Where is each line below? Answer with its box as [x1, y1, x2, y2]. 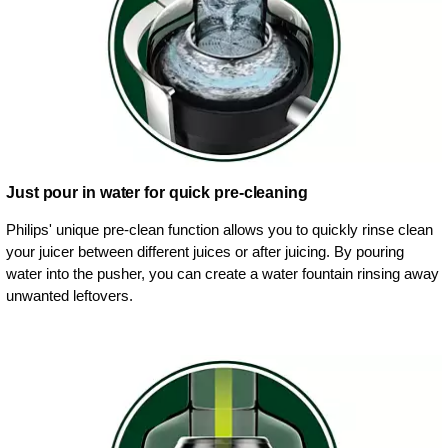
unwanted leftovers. [6, 286, 133, 304]
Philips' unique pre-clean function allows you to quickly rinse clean [6, 220, 433, 238]
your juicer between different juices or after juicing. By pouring [6, 242, 404, 260]
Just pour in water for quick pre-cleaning [6, 183, 308, 201]
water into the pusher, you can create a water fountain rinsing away [6, 264, 439, 282]
